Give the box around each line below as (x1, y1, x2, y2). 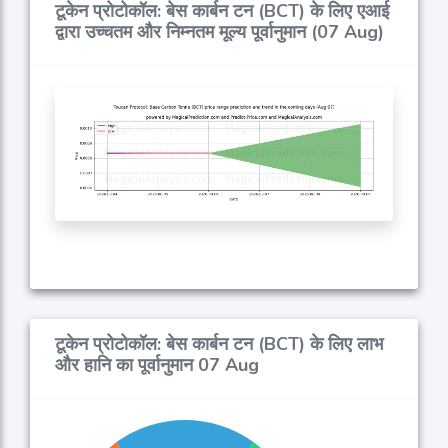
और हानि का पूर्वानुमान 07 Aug (55, 353, 259, 378)
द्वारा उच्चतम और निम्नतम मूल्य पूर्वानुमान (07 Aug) (55, 20, 384, 45)
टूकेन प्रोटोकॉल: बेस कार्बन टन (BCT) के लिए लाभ (55, 332, 383, 357)
